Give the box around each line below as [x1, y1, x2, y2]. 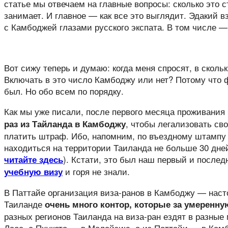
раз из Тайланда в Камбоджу [4, 118, 126, 130]
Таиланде [4, 197, 45, 210]
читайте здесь [4, 153, 63, 165]
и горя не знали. [63, 165, 130, 178]
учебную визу [4, 165, 63, 178]
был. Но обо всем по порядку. [4, 84, 124, 97]
